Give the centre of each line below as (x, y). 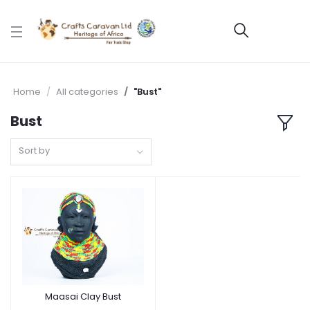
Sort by (35, 150)
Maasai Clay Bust (83, 296)
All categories (87, 92)
